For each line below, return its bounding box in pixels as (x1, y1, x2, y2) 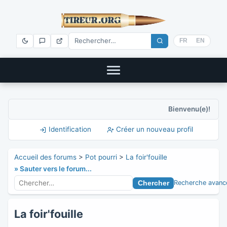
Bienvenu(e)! (168, 104, 210, 113)
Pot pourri (85, 153, 117, 162)
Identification (47, 125, 91, 134)
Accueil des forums (14, 153, 77, 162)
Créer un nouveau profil (114, 125, 193, 134)
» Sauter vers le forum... (14, 165, 92, 173)
